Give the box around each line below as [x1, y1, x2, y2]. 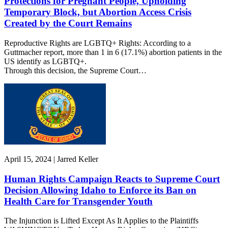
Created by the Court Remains [4, 18, 132, 29]
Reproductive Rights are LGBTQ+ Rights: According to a [4, 38, 191, 47]
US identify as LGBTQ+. [4, 56, 87, 66]
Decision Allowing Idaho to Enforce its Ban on [4, 184, 196, 195]
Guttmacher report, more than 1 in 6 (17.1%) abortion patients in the [4, 47, 222, 56]
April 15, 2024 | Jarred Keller [4, 154, 98, 163]
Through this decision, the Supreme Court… [4, 66, 147, 75]
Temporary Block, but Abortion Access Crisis [4, 7, 191, 18]
